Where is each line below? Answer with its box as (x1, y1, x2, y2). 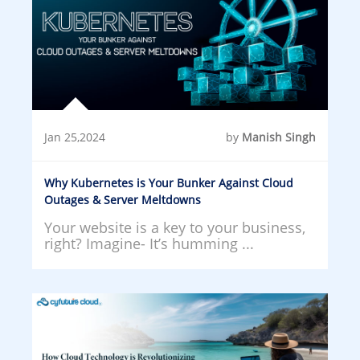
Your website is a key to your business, (44, 217, 305, 237)
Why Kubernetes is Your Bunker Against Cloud (44, 174, 293, 190)
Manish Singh (242, 129, 316, 145)
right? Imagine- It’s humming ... (44, 233, 254, 253)
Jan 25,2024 (44, 129, 105, 145)
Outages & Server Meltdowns (44, 191, 201, 207)
